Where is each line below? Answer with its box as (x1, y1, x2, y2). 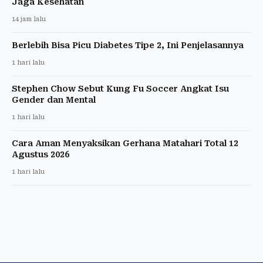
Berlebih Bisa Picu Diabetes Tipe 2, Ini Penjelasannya (12, 40, 244, 50)
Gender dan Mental (12, 95, 96, 104)
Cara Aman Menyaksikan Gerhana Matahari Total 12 (12, 138, 238, 148)
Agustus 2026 (12, 149, 69, 159)
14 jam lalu (12, 15, 46, 23)
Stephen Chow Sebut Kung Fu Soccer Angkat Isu (12, 83, 229, 93)
